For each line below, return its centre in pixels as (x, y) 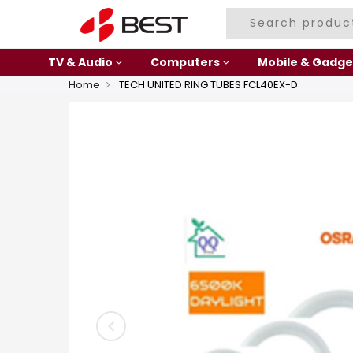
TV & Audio (80, 62)
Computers (185, 62)
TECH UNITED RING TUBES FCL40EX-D (207, 85)
